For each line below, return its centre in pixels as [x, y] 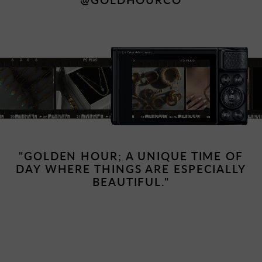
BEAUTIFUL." [131, 182]
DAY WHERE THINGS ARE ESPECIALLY [131, 169]
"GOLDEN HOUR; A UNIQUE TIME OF [131, 156]
